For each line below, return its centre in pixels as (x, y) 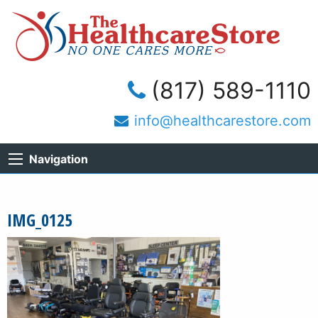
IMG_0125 (40, 219)
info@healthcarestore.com (223, 121)
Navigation (59, 159)
